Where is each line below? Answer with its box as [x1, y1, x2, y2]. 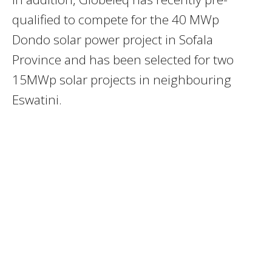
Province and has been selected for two [12, 51, 234, 69]
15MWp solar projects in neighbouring [12, 71, 231, 89]
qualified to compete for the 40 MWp [12, 11, 219, 29]
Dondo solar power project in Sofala [12, 31, 213, 49]
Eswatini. [12, 91, 62, 109]
